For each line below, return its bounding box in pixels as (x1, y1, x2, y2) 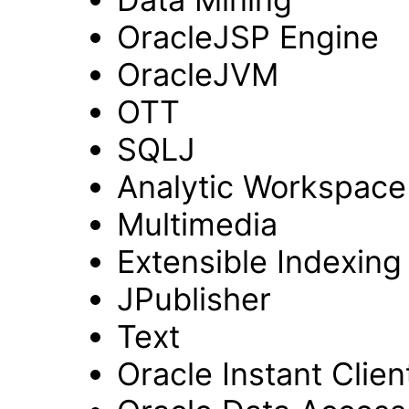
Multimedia (116, 205, 278, 243)
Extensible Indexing (116, 243, 402, 280)
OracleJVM (116, 56, 278, 93)
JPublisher (116, 280, 271, 318)
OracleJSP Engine (116, 18, 379, 56)
